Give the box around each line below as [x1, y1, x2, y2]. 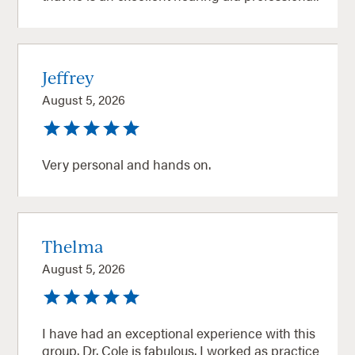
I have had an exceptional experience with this [42, 323, 316, 342]
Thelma [42, 235, 105, 257]
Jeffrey [42, 66, 95, 88]
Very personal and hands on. [42, 154, 212, 174]
